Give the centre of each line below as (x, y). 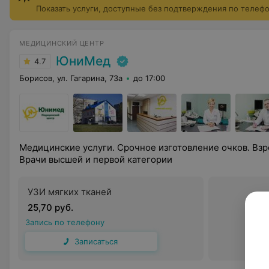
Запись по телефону (65, 222)
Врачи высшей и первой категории (96, 159)
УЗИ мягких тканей (70, 192)
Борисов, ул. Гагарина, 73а (71, 78)
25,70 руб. (50, 207)
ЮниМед (83, 61)
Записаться (96, 241)
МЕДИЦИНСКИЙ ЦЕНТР (62, 43)
